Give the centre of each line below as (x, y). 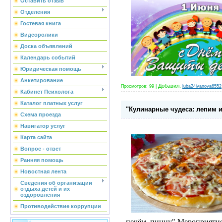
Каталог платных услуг (52, 103)
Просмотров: (134, 86)
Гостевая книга (41, 23)
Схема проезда (41, 114)
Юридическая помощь (51, 69)
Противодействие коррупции (61, 206)
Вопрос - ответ (41, 149)
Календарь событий (48, 57)
